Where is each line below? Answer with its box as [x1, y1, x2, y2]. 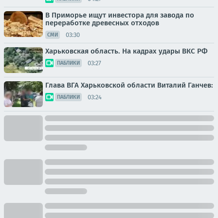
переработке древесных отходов [45, 18, 159, 27]
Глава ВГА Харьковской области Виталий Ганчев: [45, 81, 213, 90]
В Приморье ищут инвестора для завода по [45, 11, 194, 19]
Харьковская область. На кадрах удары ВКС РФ [45, 47, 208, 55]
